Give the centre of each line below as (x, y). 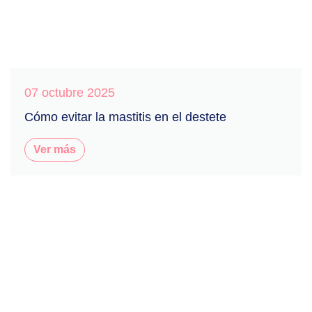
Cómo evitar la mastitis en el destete (125, 117)
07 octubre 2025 (70, 92)
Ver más (55, 149)
